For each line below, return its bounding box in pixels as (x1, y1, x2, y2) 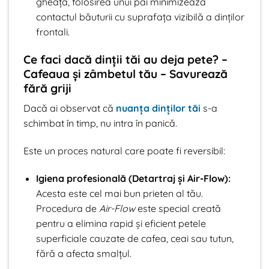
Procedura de (35, 202, 99, 214)
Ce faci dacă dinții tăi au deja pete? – (23, 52, 228, 67)
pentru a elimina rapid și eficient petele (35, 217, 206, 229)
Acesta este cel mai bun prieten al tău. (35, 187, 203, 199)
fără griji (23, 80, 71, 95)
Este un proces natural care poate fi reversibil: (23, 145, 225, 157)
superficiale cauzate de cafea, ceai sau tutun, (35, 232, 234, 244)
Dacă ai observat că (23, 102, 116, 115)
